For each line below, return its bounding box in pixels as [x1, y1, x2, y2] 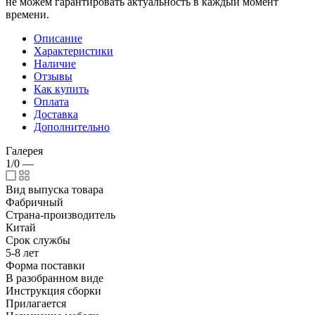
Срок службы [6, 233, 70, 246]
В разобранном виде [6, 271, 103, 284]
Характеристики [34, 44, 113, 57]
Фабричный [6, 195, 63, 208]
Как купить [34, 82, 89, 95]
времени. [6, 8, 49, 20]
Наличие [34, 57, 76, 70]
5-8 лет [6, 246, 39, 259]
